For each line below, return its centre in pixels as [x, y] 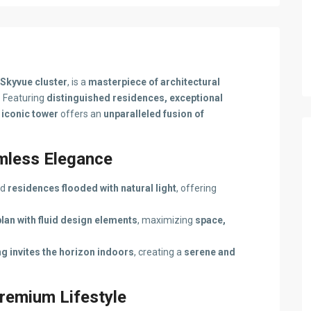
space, [210, 220]
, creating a [159, 252]
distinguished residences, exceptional [135, 98]
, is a [78, 82]
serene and [209, 252]
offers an [81, 114]
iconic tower [30, 114]
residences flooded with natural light [92, 188]
